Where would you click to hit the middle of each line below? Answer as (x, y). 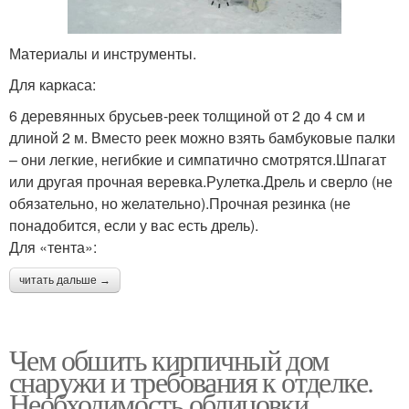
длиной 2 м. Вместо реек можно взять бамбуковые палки (202, 137)
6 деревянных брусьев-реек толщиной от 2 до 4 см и (187, 115)
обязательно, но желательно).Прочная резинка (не (180, 203)
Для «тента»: (53, 246)
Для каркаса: (52, 84)
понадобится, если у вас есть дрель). (134, 225)
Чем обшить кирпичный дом (169, 359)
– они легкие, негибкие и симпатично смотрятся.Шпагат (198, 159)
